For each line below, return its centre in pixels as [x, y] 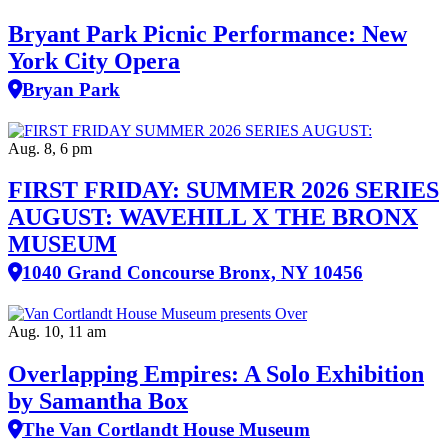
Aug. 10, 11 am [57, 332]
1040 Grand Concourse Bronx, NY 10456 [192, 273]
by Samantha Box [98, 401]
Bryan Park [71, 89]
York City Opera [94, 60]
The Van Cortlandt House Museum [166, 430]
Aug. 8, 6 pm [50, 148]
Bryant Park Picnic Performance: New [207, 33]
